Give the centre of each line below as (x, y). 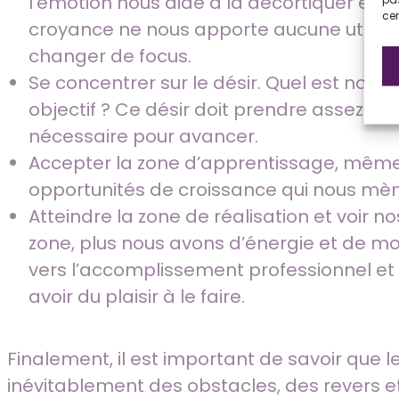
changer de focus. (112, 57)
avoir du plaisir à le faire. (139, 297)
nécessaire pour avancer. (146, 137)
